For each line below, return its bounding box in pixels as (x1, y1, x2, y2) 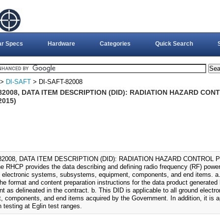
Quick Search (155, 40, 193, 47)
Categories (99, 40, 131, 47)
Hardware (47, 40, 75, 47)
